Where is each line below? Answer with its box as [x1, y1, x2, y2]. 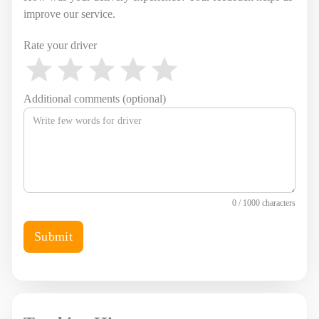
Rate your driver [23, 39, 97, 51]
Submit [34, 229, 73, 244]
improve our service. [23, 8, 115, 20]
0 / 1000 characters [232, 198, 296, 208]
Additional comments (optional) [23, 93, 166, 105]
